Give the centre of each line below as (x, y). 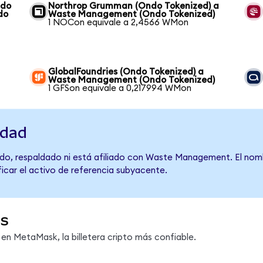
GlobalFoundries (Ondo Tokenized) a (126, 72)
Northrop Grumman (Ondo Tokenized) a (134, 6)
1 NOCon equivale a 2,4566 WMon (119, 22)
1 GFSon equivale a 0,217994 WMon (120, 88)
